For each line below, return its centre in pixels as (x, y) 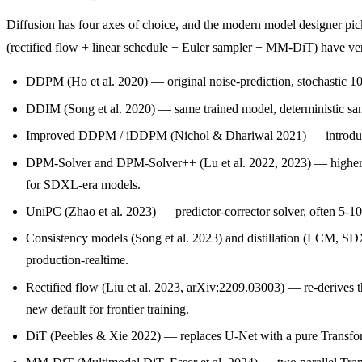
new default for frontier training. (107, 309)
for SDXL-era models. (83, 184)
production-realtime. (77, 260)
